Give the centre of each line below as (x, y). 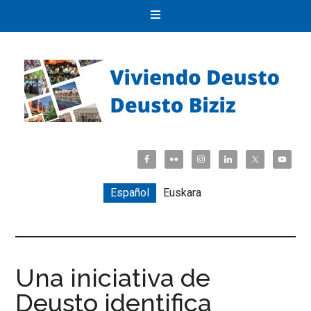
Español (129, 192)
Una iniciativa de (113, 277)
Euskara (182, 192)
